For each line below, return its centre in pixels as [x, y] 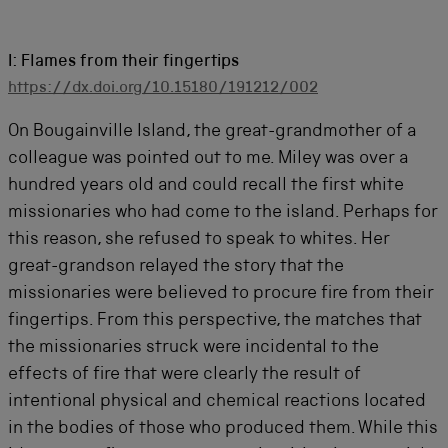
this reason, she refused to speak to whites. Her [199, 240]
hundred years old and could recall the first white [206, 186]
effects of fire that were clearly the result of [184, 375]
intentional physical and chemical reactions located [217, 402]
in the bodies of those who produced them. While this [223, 429]
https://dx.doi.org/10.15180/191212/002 [163, 89]
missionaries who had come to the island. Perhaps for [223, 213]
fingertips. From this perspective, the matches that [215, 321]
